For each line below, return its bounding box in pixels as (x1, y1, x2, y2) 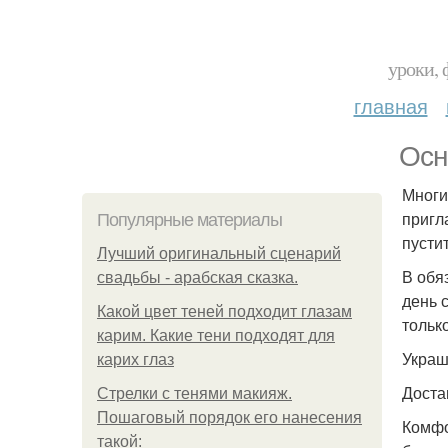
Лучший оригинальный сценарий (97, 245, 341, 262)
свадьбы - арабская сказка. (97, 269, 298, 286)
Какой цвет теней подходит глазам (97, 303, 352, 320)
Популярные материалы (97, 210, 282, 230)
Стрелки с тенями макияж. (97, 385, 292, 402)
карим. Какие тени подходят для (97, 327, 335, 344)
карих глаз (97, 351, 174, 368)
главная (353, 91, 428, 120)
